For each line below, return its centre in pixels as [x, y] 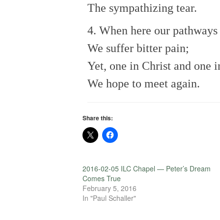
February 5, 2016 [110, 188]
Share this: [98, 118]
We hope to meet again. [144, 83]
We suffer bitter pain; [138, 48]
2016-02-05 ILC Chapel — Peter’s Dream [147, 168]
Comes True [102, 178]
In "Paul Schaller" [109, 198]
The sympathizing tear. [142, 8]
